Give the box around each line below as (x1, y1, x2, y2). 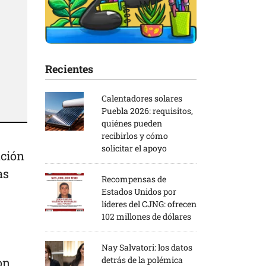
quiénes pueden (102, 117, 162, 129)
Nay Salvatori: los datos (102, 241, 192, 253)
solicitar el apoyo (102, 142, 167, 154)
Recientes (45, 61, 93, 76)
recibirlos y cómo (102, 129, 168, 141)
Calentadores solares (102, 92, 182, 104)
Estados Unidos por (102, 185, 176, 197)
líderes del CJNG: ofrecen (102, 198, 197, 210)
